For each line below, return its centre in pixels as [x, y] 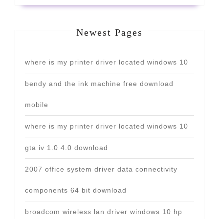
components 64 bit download [76, 190]
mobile [37, 105]
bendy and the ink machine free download [99, 84]
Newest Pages [109, 32]
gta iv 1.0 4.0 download [66, 148]
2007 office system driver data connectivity [101, 169]
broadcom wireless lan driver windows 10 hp [104, 212]
